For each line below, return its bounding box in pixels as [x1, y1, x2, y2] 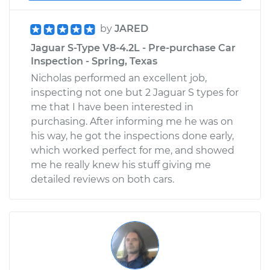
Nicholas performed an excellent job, [31, 72, 207, 84]
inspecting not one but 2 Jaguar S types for [31, 86, 239, 98]
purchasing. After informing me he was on [31, 115, 233, 127]
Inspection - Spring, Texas [31, 55, 157, 67]
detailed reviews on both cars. [31, 173, 174, 185]
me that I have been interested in [31, 101, 193, 113]
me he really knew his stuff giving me [31, 159, 211, 171]
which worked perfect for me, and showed [31, 144, 234, 156]
